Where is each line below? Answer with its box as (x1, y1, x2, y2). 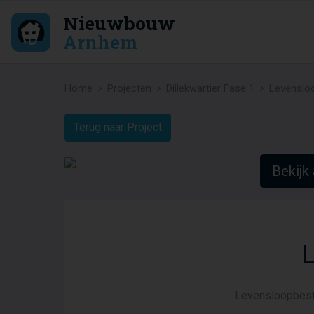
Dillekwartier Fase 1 (166, 82, 254, 95)
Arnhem (62, 29, 138, 54)
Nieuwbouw (62, 10, 175, 35)
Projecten (107, 82, 151, 95)
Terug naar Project (74, 121, 162, 134)
